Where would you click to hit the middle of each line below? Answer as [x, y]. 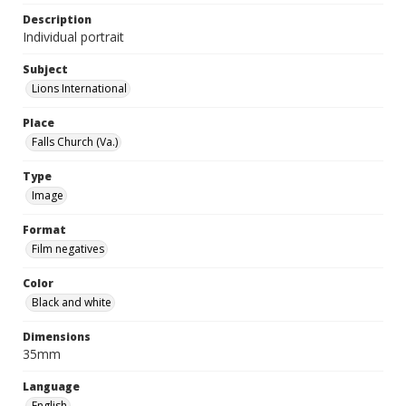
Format [44, 230]
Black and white [72, 302]
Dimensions [57, 337]
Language [51, 387]
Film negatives [68, 249]
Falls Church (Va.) [75, 142]
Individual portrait [73, 37]
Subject [45, 69]
